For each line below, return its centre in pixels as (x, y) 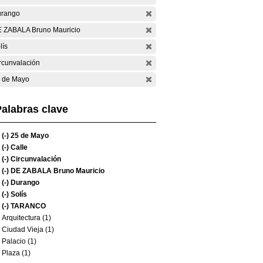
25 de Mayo (29, 136)
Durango (24, 183)
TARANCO (27, 206)
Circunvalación (35, 159)
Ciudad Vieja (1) (28, 230)
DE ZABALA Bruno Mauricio (57, 171)
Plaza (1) (16, 253)
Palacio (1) (19, 241)
